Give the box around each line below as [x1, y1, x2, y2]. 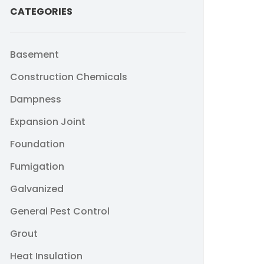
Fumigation [10, 160, 64, 173]
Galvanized [10, 182, 64, 196]
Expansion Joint [10, 115, 85, 128]
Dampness [10, 93, 61, 106]
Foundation [10, 137, 65, 151]
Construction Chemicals [10, 70, 127, 84]
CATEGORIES [10, 5, 72, 18]
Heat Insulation [10, 249, 82, 263]
